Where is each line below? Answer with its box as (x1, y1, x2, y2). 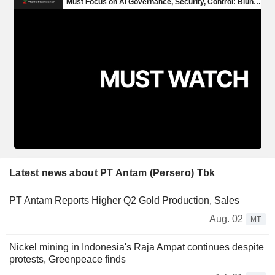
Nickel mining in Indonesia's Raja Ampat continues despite (9, 241, 264, 252)
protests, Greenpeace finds (9, 254, 126, 265)
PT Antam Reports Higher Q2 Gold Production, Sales (9, 195, 239, 206)
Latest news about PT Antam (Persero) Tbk (9, 167, 215, 178)
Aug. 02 (209, 213, 243, 224)
